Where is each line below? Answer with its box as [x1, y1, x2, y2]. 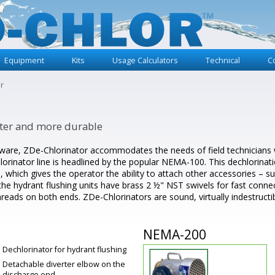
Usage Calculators [112, 55, 178, 66]
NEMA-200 [143, 226, 207, 244]
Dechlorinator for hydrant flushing [2, 244, 127, 255]
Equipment [4, 55, 44, 66]
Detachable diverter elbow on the [2, 258, 126, 269]
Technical [206, 55, 240, 66]
